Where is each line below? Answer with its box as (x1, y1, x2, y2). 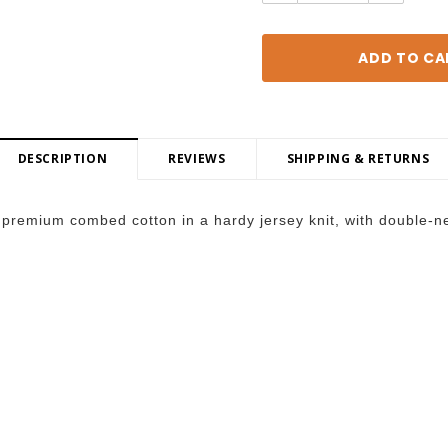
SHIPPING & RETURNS (286, 150, 430, 168)
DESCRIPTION (17, 150, 108, 168)
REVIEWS (168, 150, 226, 168)
